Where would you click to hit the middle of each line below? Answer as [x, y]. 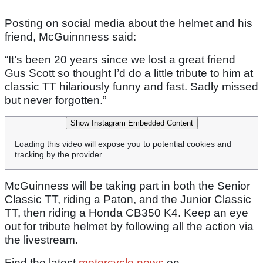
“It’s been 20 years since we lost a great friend [120, 59]
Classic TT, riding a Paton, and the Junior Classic [128, 199]
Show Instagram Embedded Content [131, 123]
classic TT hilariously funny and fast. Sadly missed [131, 86]
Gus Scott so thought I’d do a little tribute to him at [129, 73]
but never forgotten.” [55, 100]
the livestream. [41, 240]
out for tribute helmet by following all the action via [129, 226]
